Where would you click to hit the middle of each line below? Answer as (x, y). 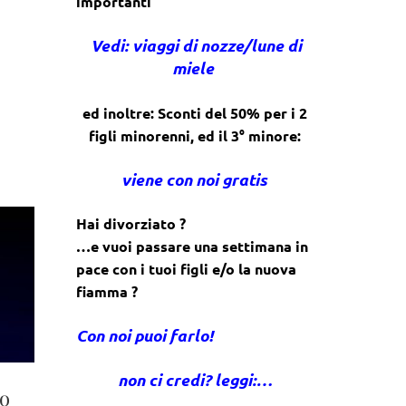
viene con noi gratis (195, 179)
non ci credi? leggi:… (194, 379)
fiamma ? (106, 291)
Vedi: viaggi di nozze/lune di (195, 45)
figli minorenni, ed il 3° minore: (194, 135)
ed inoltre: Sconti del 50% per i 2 (194, 112)
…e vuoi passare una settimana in (192, 246)
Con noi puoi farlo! (144, 335)
